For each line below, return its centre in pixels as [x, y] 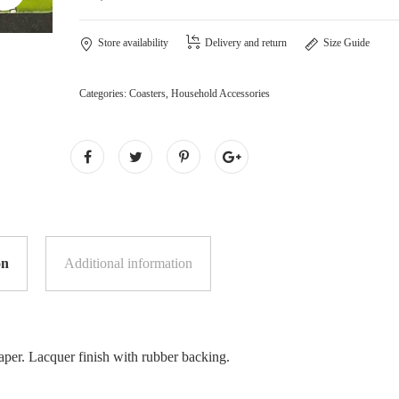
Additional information [128, 264]
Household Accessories [220, 94]
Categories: [104, 94]
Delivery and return [246, 43]
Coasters [147, 94]
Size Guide [346, 43]
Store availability [133, 43]
